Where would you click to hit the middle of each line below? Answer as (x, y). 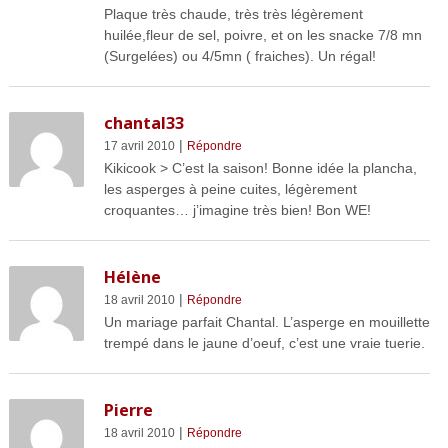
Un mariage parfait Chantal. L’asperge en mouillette (266, 322)
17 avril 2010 (139, 146)
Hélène (132, 277)
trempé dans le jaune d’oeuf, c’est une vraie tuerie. (264, 343)
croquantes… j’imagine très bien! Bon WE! (237, 210)
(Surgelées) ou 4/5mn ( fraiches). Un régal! (239, 56)
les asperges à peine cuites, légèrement (230, 189)
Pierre (128, 410)
